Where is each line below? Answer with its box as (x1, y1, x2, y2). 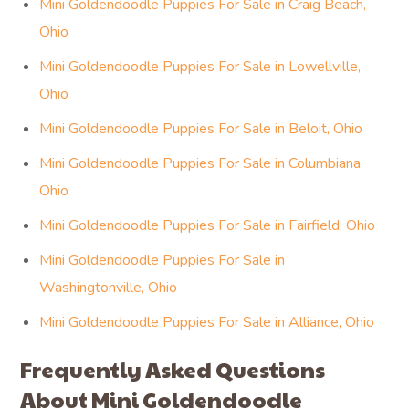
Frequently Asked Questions (20, 353, 326, 384)
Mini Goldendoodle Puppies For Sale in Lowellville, (39, 57, 362, 77)
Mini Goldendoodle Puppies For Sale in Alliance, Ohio (39, 312, 375, 332)
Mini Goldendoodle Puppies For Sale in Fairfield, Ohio (39, 215, 376, 236)
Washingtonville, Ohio (39, 278, 178, 298)
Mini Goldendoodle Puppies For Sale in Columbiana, (39, 153, 364, 173)
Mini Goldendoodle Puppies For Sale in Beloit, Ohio (39, 119, 363, 139)
